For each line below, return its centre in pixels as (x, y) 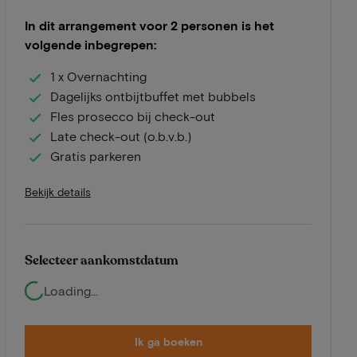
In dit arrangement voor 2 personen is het (149, 25)
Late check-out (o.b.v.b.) (121, 136)
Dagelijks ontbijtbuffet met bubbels (153, 96)
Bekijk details (58, 191)
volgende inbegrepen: (90, 44)
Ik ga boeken (168, 341)
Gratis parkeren (96, 156)
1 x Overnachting (98, 76)
